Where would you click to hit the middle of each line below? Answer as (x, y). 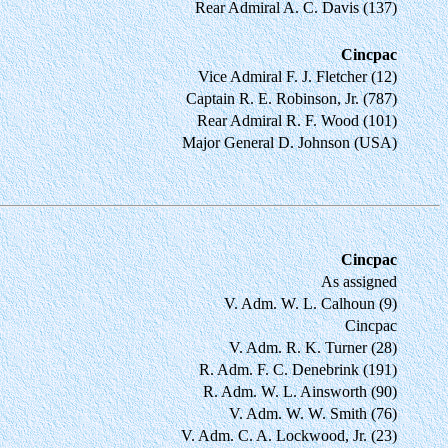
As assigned (359, 281)
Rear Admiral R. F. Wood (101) (297, 120)
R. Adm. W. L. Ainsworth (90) (300, 391)
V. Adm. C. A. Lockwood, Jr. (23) (289, 435)
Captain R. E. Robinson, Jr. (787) (291, 98)
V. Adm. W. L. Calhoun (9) (310, 303)
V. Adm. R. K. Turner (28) (313, 347)
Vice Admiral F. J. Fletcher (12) (297, 76)
